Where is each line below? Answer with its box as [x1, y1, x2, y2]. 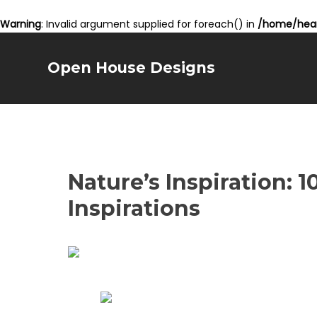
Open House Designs [47, 59, 216, 76]
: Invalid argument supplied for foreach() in [41, 17, 258, 31]
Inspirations [68, 195, 200, 221]
